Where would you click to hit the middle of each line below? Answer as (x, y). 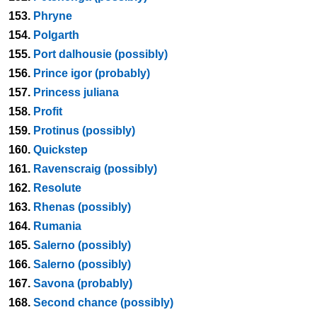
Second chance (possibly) (103, 302)
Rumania (57, 226)
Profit (48, 111)
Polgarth (56, 35)
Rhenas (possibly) (82, 207)
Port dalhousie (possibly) (100, 54)
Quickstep (60, 150)
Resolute (57, 188)
